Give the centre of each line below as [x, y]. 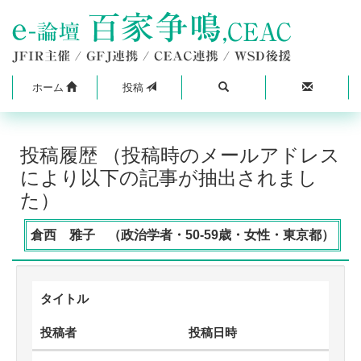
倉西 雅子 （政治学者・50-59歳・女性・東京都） [183, 235]
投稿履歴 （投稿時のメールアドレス [180, 154]
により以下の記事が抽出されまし [169, 177]
